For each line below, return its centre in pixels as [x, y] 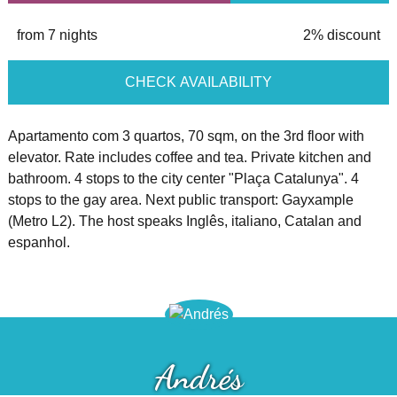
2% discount [342, 35]
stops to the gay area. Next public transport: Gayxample [180, 199]
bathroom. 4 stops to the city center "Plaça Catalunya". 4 [183, 178]
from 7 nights [57, 35]
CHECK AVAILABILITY [198, 82]
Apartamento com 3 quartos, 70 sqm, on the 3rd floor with [186, 136]
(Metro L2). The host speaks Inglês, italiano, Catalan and [184, 221]
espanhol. [39, 242]
